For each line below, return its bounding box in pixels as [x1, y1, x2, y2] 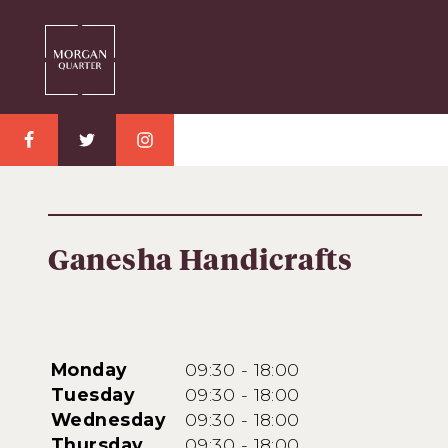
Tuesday [51, 384, 136, 406]
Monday [51, 359, 128, 381]
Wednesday [51, 409, 166, 431]
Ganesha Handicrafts [48, 247, 353, 277]
